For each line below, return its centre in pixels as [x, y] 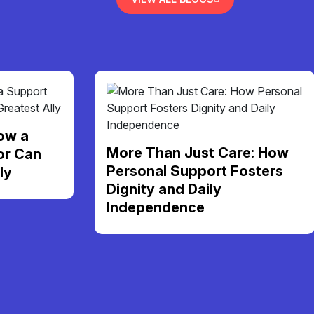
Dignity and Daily [164, 189]
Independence [156, 207]
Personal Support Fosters [195, 171]
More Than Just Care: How [198, 152]
